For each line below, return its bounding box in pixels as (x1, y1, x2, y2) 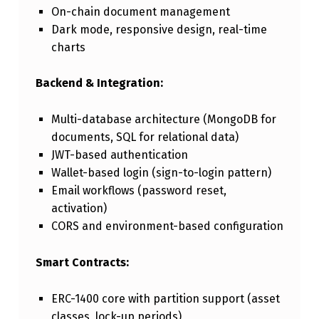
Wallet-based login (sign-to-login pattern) (51, 166, 271, 180)
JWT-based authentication (51, 148, 188, 162)
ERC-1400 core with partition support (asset (51, 292, 280, 306)
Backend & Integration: (35, 76, 163, 90)
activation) (51, 202, 107, 216)
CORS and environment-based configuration (51, 219, 283, 234)
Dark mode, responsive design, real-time (51, 22, 267, 36)
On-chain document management (51, 4, 230, 19)
